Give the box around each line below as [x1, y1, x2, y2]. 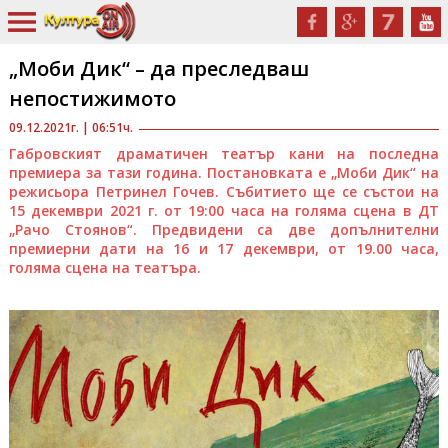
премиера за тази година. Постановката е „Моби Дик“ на [8, 163, 440, 182]
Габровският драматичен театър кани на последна [8, 144, 440, 163]
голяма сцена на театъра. [8, 258, 201, 277]
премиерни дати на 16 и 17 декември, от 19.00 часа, [8, 239, 440, 258]
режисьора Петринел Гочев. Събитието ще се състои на [8, 182, 440, 201]
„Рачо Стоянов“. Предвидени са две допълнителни [8, 220, 440, 239]
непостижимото [8, 85, 176, 112]
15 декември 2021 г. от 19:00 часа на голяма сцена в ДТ [8, 201, 440, 220]
